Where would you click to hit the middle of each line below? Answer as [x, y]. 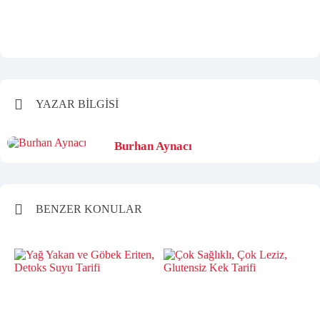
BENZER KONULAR [89, 209]
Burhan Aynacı [153, 146]
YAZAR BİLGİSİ [77, 104]
